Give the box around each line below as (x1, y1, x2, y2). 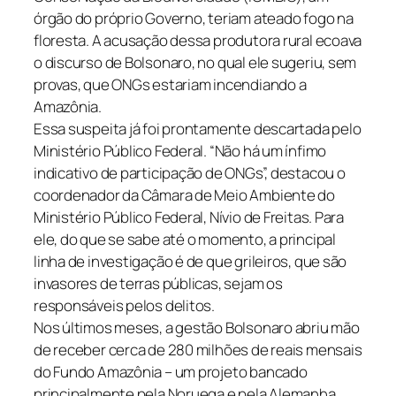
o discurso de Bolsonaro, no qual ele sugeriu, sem (34, 52, 357, 73)
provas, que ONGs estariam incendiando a (34, 74, 307, 95)
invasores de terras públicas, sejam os (34, 273, 283, 294)
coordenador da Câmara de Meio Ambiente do (34, 185, 335, 206)
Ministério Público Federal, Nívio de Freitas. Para (34, 207, 344, 228)
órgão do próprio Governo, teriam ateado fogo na (34, 8, 354, 29)
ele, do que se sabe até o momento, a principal (34, 229, 336, 250)
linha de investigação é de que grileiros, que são (34, 251, 347, 272)
